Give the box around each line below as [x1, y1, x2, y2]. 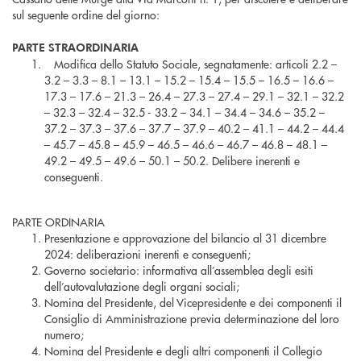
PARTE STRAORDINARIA [12, 39, 139, 56]
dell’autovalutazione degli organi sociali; [44, 278, 239, 295]
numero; [44, 326, 84, 343]
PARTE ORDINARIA [12, 214, 105, 230]
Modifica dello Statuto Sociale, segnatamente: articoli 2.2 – [44, 56, 337, 73]
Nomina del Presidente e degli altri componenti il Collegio [44, 342, 322, 359]
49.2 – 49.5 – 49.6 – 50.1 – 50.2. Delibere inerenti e [44, 152, 300, 169]
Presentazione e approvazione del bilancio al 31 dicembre [44, 230, 326, 247]
